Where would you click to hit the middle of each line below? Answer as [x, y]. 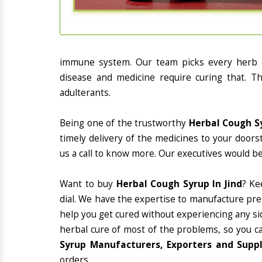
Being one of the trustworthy [124, 123]
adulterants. [85, 93]
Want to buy [88, 184]
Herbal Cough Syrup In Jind [179, 184]
